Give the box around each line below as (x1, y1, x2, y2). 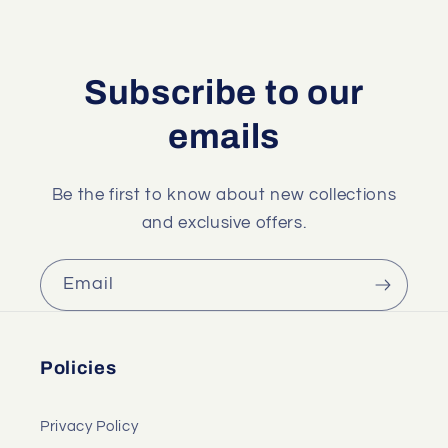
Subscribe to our (83, 74, 365, 112)
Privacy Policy (40, 417, 139, 434)
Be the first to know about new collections (51, 186, 397, 204)
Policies (40, 357, 117, 378)
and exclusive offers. (141, 214, 307, 232)
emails (167, 118, 281, 156)
